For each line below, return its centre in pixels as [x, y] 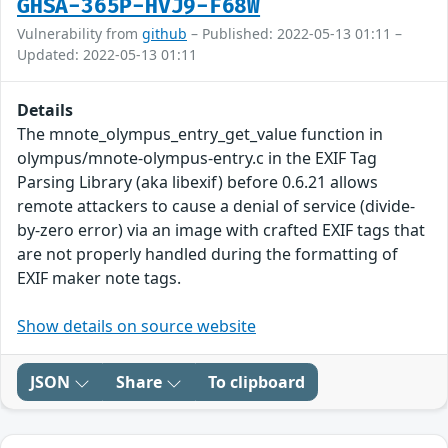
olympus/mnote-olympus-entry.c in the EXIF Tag [197, 158]
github [164, 34]
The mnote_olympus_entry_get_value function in [200, 134]
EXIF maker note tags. [99, 278]
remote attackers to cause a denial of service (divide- [216, 206]
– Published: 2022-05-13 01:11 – [294, 34]
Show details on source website [136, 326]
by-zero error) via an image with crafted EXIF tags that [221, 230]
